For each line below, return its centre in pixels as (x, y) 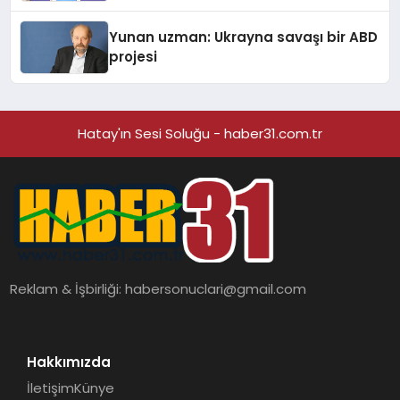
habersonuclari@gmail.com (216, 288)
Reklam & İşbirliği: (68, 288)
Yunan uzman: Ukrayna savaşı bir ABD (244, 37)
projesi (133, 57)
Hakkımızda (68, 362)
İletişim (50, 388)
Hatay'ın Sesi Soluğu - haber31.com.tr (200, 134)
